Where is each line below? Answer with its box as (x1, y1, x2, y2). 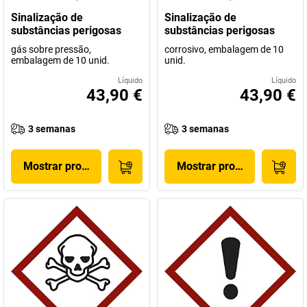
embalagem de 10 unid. (11, 55, 110, 66)
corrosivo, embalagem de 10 (164, 44, 284, 55)
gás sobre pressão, (11, 44, 91, 55)
